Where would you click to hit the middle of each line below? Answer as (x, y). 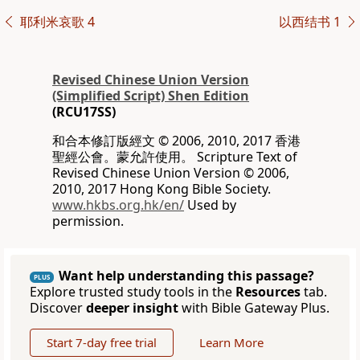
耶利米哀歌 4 (57, 22)
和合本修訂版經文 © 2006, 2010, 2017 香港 (176, 141)
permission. (88, 221)
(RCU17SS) (84, 112)
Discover (58, 308)
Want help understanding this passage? (186, 276)
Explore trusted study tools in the (133, 292)
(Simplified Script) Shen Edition (151, 96)
